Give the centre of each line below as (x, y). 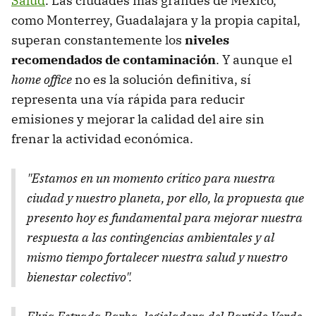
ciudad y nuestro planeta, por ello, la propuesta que (165, 198)
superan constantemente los (98, 40)
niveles (207, 40)
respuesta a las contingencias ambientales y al (151, 238)
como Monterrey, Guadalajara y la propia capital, (156, 20)
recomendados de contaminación (114, 60)
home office (42, 80)
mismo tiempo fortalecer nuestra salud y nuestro (157, 257)
